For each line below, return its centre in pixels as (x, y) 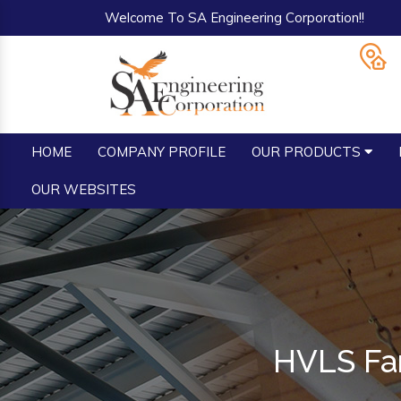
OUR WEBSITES (84, 189)
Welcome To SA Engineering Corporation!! (235, 17)
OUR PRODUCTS (308, 152)
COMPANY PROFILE (162, 152)
